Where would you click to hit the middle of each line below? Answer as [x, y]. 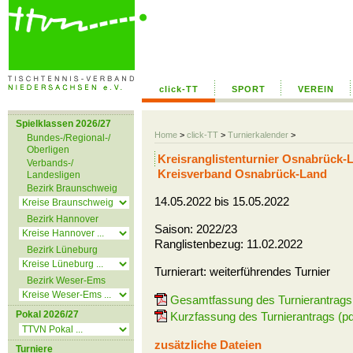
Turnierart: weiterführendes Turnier [242, 271]
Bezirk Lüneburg [62, 250]
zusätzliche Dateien [208, 345]
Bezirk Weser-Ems [66, 281]
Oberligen [48, 150]
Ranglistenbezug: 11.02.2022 [229, 244]
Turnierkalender [258, 135]
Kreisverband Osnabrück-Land [242, 174]
